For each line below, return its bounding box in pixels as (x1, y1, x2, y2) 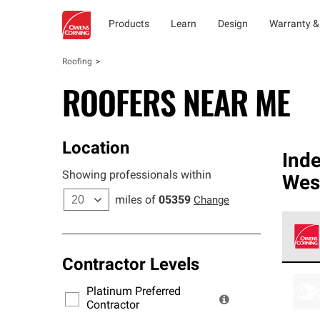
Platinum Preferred (86, 286, 181, 298)
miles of (115, 195, 156, 206)
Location (62, 141, 129, 158)
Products (109, 19, 149, 30)
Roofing (62, 58, 92, 66)
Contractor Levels (62, 257, 199, 274)
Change (194, 196, 229, 206)
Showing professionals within (62, 170, 211, 181)
